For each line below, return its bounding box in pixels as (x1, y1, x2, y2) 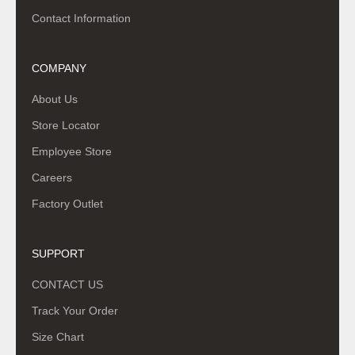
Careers (32, 170, 72, 184)
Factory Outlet (32, 197, 103, 210)
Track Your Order (32, 303, 118, 317)
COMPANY (32, 61, 86, 74)
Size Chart (32, 330, 84, 343)
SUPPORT (32, 246, 85, 260)
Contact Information (32, 11, 131, 25)
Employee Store (32, 144, 112, 158)
